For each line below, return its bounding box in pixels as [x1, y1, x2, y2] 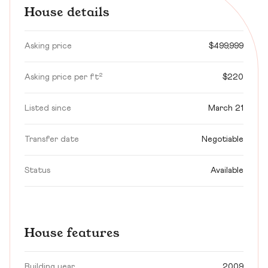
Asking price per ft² [25, 73, 103, 81]
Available [211, 166, 243, 175]
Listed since [25, 104, 71, 112]
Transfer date [25, 135, 79, 144]
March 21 [208, 104, 243, 112]
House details [25, 7, 109, 19]
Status [25, 166, 50, 175]
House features [25, 227, 120, 239]
